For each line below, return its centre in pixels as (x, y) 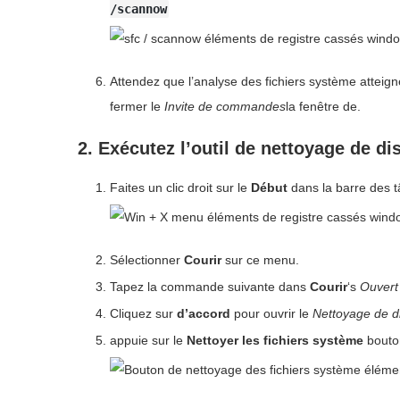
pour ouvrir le (271, 313)
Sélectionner (147, 259)
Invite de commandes (225, 106)
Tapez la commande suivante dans (210, 286)
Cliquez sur (143, 313)
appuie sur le (146, 340)
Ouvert (379, 286)
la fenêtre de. (323, 106)
